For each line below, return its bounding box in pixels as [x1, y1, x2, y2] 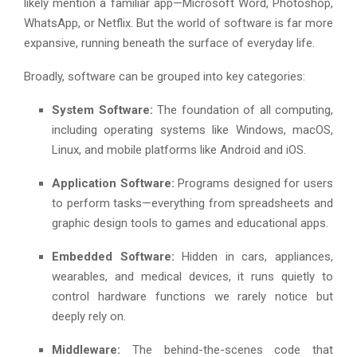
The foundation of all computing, [152, 102, 333, 117]
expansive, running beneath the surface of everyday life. [24, 35, 315, 50]
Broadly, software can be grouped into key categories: [24, 69, 305, 84]
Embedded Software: [52, 249, 175, 264]
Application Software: [52, 175, 175, 190]
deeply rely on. [52, 308, 126, 324]
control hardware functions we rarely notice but [52, 288, 333, 304]
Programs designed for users [174, 175, 334, 190]
